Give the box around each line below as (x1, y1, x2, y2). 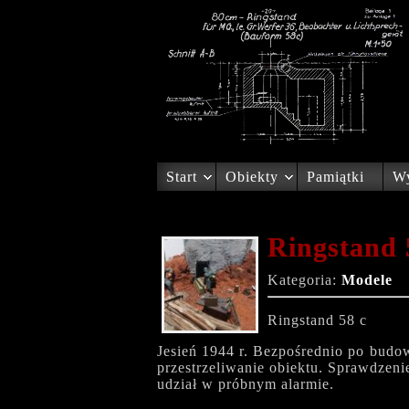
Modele (341, 272, 393, 288)
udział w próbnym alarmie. (157, 376, 334, 392)
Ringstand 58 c (267, 312, 367, 328)
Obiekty (225, 169, 278, 184)
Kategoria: (267, 272, 341, 288)
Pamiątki (307, 169, 364, 184)
